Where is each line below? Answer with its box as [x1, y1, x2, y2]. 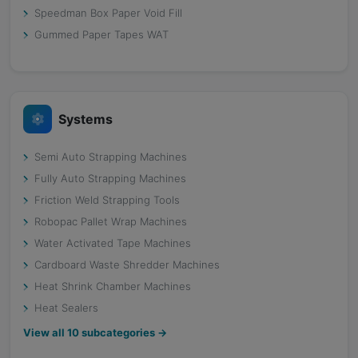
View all [23, 326, 67, 339]
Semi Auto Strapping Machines [34, 150, 187, 163]
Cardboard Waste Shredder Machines [34, 258, 220, 271]
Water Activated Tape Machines [34, 237, 191, 249]
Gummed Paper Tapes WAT [34, 28, 169, 41]
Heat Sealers [34, 301, 98, 314]
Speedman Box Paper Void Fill [34, 6, 182, 19]
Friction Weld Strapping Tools [34, 193, 180, 206]
